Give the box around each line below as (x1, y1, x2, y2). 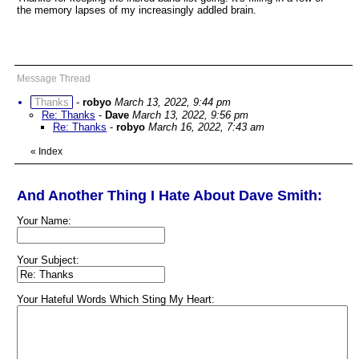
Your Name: (17, 215, 71, 227)
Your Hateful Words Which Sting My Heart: (17, 293, 215, 305)
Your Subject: (17, 254, 79, 266)
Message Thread (17, 73, 91, 84)
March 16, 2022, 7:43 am (148, 121, 264, 133)
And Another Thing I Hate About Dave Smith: (17, 188, 322, 204)
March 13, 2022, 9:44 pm (115, 96, 231, 108)
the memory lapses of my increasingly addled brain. (17, 4, 256, 16)
